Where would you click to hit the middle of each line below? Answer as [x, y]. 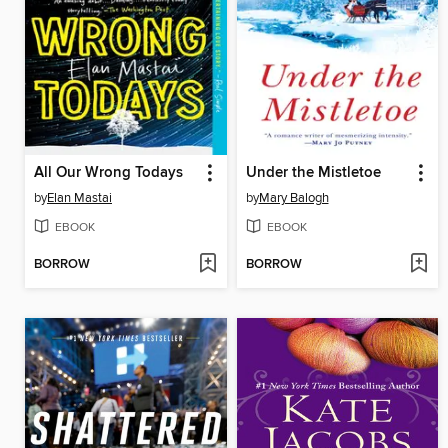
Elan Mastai [79, 198]
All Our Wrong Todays [108, 173]
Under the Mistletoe [313, 173]
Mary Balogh [293, 198]
